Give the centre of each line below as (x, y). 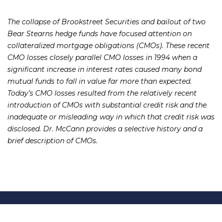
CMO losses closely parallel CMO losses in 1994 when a (102, 58)
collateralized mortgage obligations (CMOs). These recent (109, 46)
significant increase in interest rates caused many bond (105, 70)
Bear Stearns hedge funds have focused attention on (100, 34)
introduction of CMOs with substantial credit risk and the (107, 105)
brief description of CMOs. (53, 141)
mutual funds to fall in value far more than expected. (100, 82)
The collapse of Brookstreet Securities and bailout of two (107, 22)
